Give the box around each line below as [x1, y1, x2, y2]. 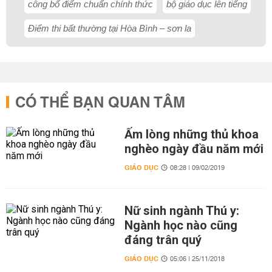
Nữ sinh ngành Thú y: [124, 203, 239, 218]
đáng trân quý [124, 233, 202, 247]
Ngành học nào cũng [124, 218, 237, 233]
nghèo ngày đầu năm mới [124, 141, 263, 156]
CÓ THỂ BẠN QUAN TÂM [15, 90, 185, 117]
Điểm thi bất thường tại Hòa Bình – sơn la [28, 23, 191, 33]
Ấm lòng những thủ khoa [124, 127, 259, 141]
